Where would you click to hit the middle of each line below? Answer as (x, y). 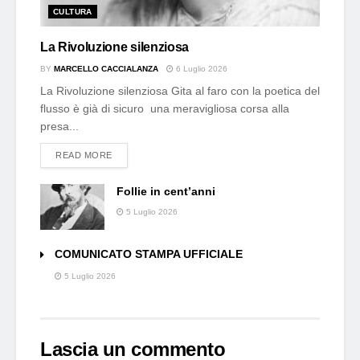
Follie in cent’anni (166, 191)
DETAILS (131, 154)
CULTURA (73, 11)
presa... (59, 126)
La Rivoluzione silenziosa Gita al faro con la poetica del (180, 90)
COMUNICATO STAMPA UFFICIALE (149, 254)
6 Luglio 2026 (200, 68)
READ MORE (84, 155)
